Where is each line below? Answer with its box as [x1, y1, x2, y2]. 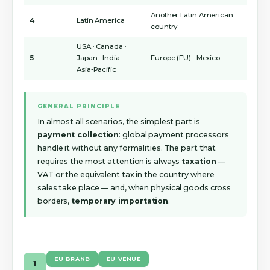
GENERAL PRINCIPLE [37, 103, 121, 110]
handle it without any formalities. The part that [37, 143, 216, 152]
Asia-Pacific [77, 64, 116, 74]
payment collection [37, 130, 119, 139]
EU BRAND [54, 255, 90, 262]
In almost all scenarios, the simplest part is [37, 116, 200, 126]
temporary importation [71, 196, 169, 206]
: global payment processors [119, 130, 229, 139]
